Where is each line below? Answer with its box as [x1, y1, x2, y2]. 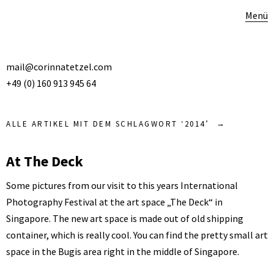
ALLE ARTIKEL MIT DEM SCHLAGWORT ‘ [6, 119, 185, 129]
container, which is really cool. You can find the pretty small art [6, 229, 268, 241]
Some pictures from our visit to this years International [6, 179, 238, 191]
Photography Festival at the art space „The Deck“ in [6, 196, 223, 208]
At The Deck [6, 152, 83, 171]
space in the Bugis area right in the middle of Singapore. [6, 245, 239, 257]
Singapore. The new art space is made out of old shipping [6, 212, 243, 224]
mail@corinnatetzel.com [6, 61, 112, 73]
